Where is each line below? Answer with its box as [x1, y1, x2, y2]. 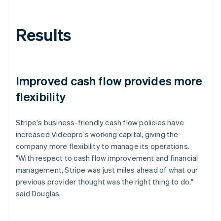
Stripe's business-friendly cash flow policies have [16, 117, 184, 127]
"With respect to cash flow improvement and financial [16, 152, 198, 163]
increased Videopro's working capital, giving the [16, 129, 179, 139]
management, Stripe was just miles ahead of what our [16, 164, 198, 175]
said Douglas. [16, 188, 61, 198]
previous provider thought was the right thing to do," [16, 176, 194, 186]
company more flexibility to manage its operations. [16, 141, 190, 151]
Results [16, 23, 72, 45]
